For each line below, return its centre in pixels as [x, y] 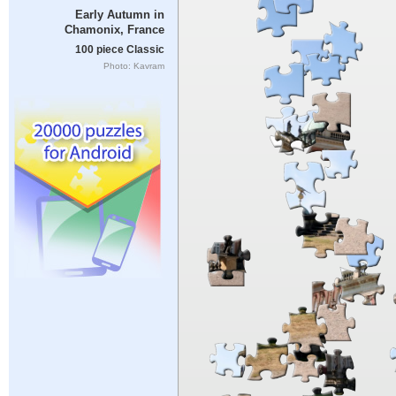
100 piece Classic [119, 49]
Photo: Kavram [133, 65]
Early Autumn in [119, 15]
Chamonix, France [114, 30]
